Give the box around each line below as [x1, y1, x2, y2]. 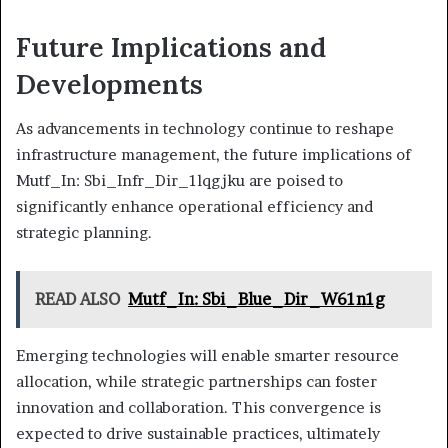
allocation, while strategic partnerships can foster [16, 372, 377, 392]
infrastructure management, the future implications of [16, 145, 411, 165]
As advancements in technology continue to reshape [16, 119, 394, 139]
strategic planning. [16, 223, 152, 243]
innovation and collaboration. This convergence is [16, 398, 381, 418]
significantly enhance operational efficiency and [16, 197, 373, 217]
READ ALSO [35, 289, 120, 310]
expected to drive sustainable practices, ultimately [16, 424, 380, 444]
